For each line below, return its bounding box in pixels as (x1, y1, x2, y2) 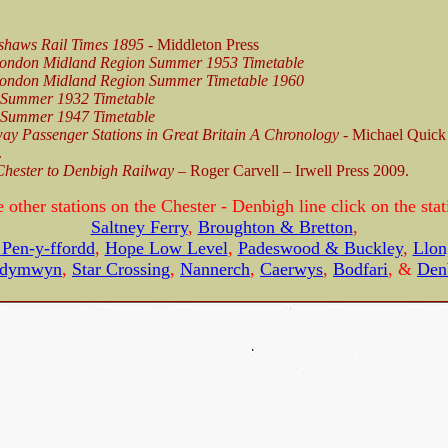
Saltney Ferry (90, 216, 188, 237)
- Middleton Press (144, 35, 259, 53)
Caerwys (260, 258, 323, 279)
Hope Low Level (104, 237, 228, 258)
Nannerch (180, 258, 250, 279)
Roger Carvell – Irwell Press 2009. (190, 161, 409, 179)
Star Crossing (72, 258, 170, 279)
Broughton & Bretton (197, 216, 353, 237)
